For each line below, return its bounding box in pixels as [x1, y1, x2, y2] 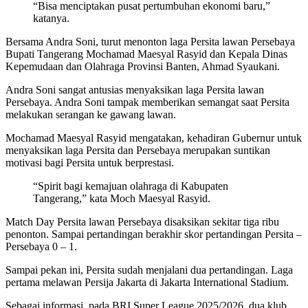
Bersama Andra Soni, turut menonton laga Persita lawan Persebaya [5, 36, 295, 48]
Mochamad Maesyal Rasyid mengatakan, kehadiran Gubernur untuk [5, 132, 302, 144]
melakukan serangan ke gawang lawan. [5, 109, 176, 121]
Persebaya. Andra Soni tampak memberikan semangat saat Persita [5, 96, 289, 109]
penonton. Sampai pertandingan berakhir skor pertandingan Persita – [5, 228, 302, 241]
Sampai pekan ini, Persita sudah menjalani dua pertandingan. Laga [5, 264, 293, 276]
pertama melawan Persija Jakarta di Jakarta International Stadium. [5, 276, 289, 289]
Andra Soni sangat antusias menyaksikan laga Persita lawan [5, 84, 264, 96]
